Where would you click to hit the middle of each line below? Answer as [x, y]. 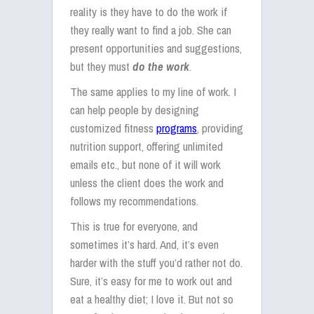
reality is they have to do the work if [149, 12]
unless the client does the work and [147, 183]
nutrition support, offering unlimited [146, 146]
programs [177, 128]
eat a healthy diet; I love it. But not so [152, 299]
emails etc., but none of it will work [145, 164]
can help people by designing [135, 110]
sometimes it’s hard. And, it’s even [144, 244]
